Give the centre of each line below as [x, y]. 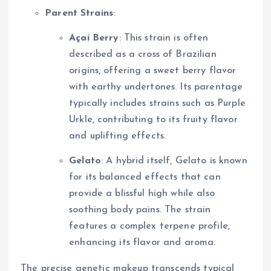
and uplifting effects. [118, 136]
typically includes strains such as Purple [157, 104]
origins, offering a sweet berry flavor [153, 71]
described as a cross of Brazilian [143, 55]
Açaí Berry [94, 38]
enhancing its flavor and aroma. [142, 243]
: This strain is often [164, 38]
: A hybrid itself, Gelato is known [174, 161]
